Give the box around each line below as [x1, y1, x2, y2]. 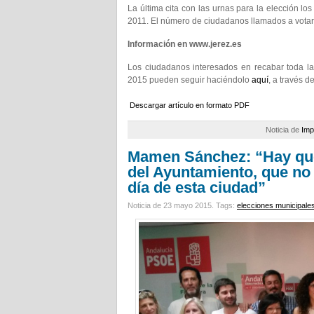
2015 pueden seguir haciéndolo [128, 75, 252, 85]
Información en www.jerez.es [128, 39, 242, 49]
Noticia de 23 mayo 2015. [128, 201, 216, 210]
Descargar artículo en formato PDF [130, 101, 250, 109]
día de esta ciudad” [128, 179, 266, 196]
